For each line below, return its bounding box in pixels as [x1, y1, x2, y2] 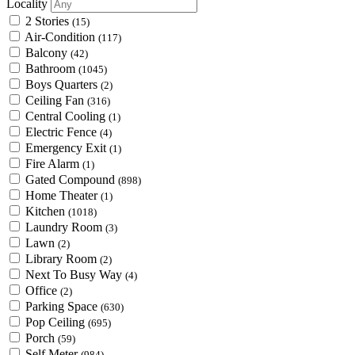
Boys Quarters [25, 77, 101, 91]
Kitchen [25, 204, 68, 218]
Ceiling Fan [25, 93, 87, 107]
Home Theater [25, 188, 101, 202]
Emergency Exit [25, 140, 109, 155]
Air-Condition [25, 29, 98, 44]
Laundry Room [25, 219, 105, 234]
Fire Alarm [25, 156, 82, 170]
